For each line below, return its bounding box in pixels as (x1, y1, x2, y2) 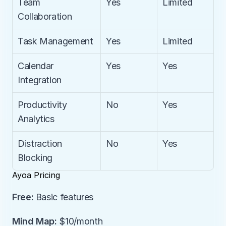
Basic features (33, 192, 93, 202)
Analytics (18, 114, 54, 124)
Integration (18, 75, 62, 85)
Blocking (18, 152, 53, 163)
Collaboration (18, 11, 72, 22)
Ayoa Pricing (12, 170, 60, 180)
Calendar (18, 61, 54, 71)
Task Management (18, 36, 93, 46)
